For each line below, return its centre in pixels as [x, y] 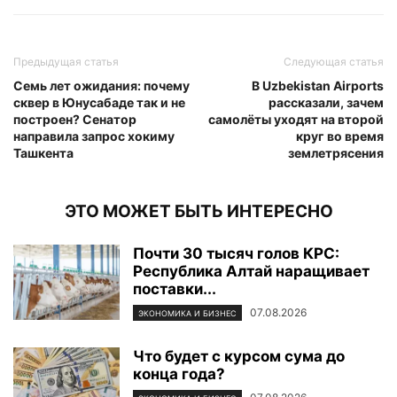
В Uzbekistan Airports [318, 85]
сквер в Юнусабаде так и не [99, 102]
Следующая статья [334, 61]
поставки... [175, 288]
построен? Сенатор [75, 119]
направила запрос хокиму [94, 136]
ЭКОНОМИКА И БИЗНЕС [187, 313]
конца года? [179, 374]
